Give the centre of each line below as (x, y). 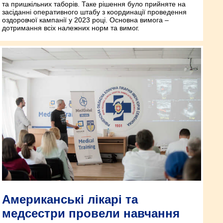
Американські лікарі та (70, 199)
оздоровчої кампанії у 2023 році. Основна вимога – (85, 20)
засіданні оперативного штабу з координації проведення (94, 12)
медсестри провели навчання (91, 213)
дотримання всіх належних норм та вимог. (71, 28)
